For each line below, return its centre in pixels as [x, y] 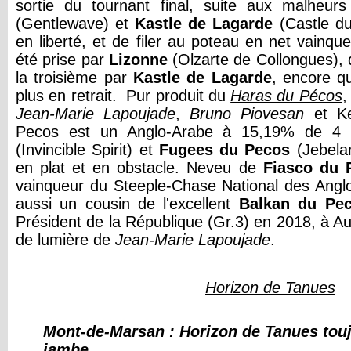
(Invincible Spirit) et [87, 150]
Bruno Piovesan [247, 114]
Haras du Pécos [286, 96]
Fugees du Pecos [224, 150]
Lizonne [141, 60]
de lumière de [65, 240]
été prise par [62, 60]
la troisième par [74, 78]
